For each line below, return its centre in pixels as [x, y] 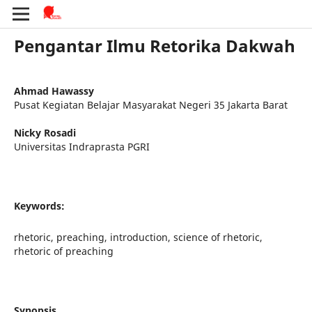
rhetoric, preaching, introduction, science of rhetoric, [138, 237]
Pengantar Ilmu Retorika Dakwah [154, 45]
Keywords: [39, 205]
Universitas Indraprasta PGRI [81, 146]
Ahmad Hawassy [54, 91]
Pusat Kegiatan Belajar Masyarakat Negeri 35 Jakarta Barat [150, 104]
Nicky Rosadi [45, 132]
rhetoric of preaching [63, 251]
